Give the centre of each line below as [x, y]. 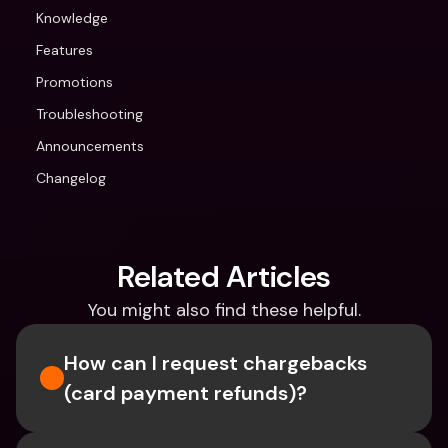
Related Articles [224, 276]
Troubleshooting [89, 114]
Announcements [90, 146]
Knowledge [72, 18]
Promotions [74, 82]
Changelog [71, 178]
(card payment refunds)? [185, 393]
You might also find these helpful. [224, 310]
